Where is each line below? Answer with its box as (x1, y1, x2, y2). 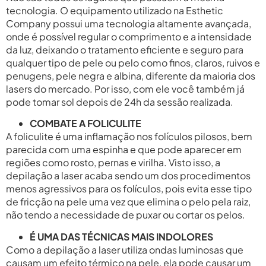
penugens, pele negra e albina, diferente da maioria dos (6, 69, 255, 82)
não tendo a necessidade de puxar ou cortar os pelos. (6, 208, 245, 221)
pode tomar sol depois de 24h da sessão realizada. (6, 95, 233, 108)
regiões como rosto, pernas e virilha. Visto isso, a (6, 156, 220, 169)
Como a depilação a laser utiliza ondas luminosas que (6, 243, 243, 256)
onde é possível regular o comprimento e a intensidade (6, 30, 252, 43)
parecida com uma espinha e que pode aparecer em (6, 143, 242, 156)
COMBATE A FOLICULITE (30, 117, 141, 130)
